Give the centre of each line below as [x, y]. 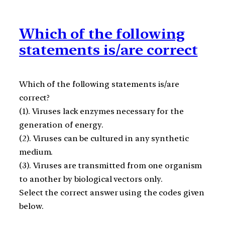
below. [31, 206]
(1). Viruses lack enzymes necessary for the [101, 111]
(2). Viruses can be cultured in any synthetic [104, 139]
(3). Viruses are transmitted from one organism [111, 166]
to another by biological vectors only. [91, 179]
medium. [36, 152]
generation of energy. [61, 125]
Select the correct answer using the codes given [112, 193]
